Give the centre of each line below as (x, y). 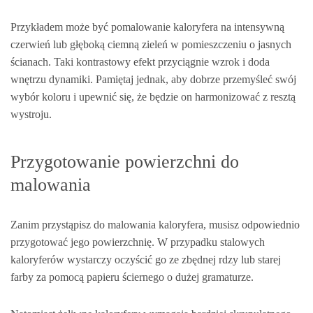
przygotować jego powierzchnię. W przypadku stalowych (138, 242)
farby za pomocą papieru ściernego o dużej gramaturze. (132, 277)
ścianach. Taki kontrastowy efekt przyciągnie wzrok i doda (140, 62)
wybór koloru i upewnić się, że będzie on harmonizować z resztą (153, 97)
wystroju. (31, 115)
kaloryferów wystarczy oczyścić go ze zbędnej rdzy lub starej (146, 259)
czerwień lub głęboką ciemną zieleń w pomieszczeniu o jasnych (151, 45)
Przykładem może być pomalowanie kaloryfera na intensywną (147, 27)
